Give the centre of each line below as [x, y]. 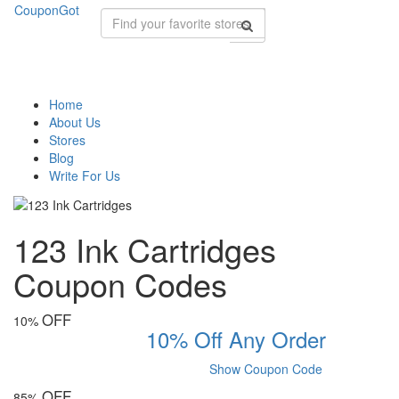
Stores [67, 140]
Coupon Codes [120, 284]
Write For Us [85, 175]
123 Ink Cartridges [145, 249]
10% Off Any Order [236, 339]
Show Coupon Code [266, 369]
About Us [75, 122]
